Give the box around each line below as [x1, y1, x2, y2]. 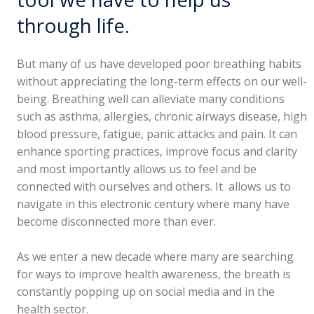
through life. [17, 11, 130, 39]
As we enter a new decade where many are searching [17, 248, 294, 264]
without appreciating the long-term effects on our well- [17, 73, 308, 89]
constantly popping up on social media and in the [17, 283, 275, 299]
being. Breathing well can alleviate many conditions [17, 90, 285, 107]
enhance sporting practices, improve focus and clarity [17, 143, 298, 159]
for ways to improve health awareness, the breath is [17, 266, 292, 282]
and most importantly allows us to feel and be [17, 161, 257, 177]
